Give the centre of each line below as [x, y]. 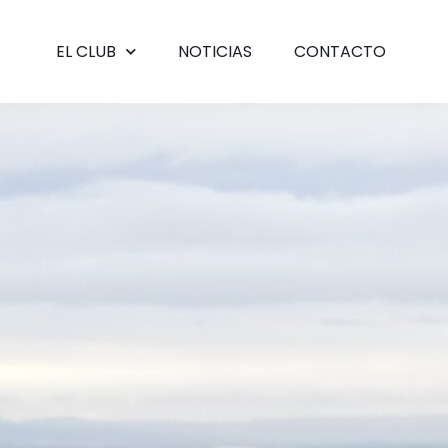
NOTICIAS [215, 51]
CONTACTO [340, 51]
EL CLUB [86, 51]
